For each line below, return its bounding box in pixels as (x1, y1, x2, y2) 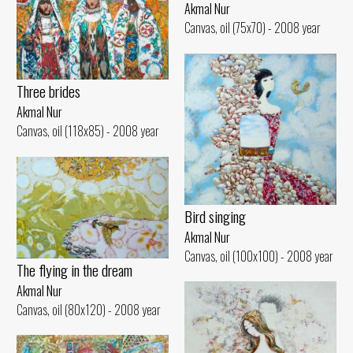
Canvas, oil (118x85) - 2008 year (17, 121, 159, 140)
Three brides (17, 79, 80, 102)
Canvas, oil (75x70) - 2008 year (184, 17, 321, 37)
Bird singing (184, 204, 246, 228)
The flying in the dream (17, 258, 132, 282)
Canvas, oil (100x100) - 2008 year (184, 246, 333, 266)
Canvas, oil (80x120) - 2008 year (17, 300, 161, 320)
